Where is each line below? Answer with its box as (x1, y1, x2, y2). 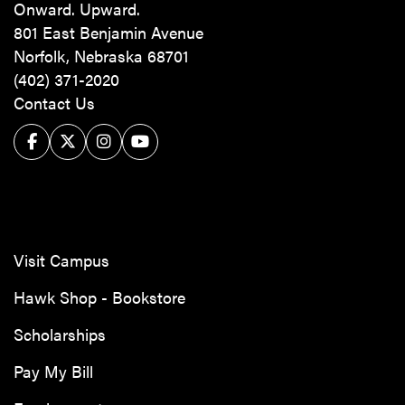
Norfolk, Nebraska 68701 (14, 44, 189, 68)
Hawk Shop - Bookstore (14, 286, 185, 309)
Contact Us (14, 91, 95, 115)
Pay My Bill (14, 360, 93, 383)
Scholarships (14, 323, 106, 346)
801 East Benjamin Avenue (14, 21, 203, 44)
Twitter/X (50, 124, 115, 147)
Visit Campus (14, 249, 109, 272)
